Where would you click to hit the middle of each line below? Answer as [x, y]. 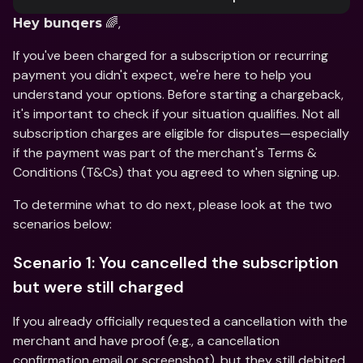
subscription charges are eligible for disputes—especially [181, 133]
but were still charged [98, 287]
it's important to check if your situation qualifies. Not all [176, 114]
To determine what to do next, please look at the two [173, 205]
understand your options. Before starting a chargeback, [178, 94]
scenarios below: [62, 224]
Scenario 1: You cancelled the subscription [176, 263]
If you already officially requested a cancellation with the [180, 321]
